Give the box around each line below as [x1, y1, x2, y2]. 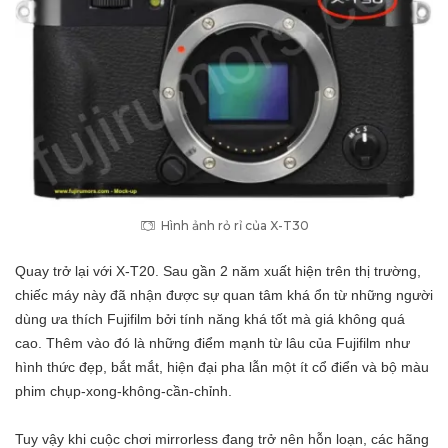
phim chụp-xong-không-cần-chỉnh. [15, 383, 232, 400]
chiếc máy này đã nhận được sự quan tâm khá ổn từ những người [15, 287, 433, 304]
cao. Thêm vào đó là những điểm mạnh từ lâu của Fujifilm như [15, 335, 410, 352]
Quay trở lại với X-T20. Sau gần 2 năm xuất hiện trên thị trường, [15, 263, 421, 280]
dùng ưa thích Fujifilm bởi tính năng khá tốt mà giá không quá [15, 311, 405, 328]
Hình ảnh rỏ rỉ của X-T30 [160, 218, 309, 234]
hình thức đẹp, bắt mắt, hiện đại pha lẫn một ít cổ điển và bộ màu [15, 359, 429, 376]
